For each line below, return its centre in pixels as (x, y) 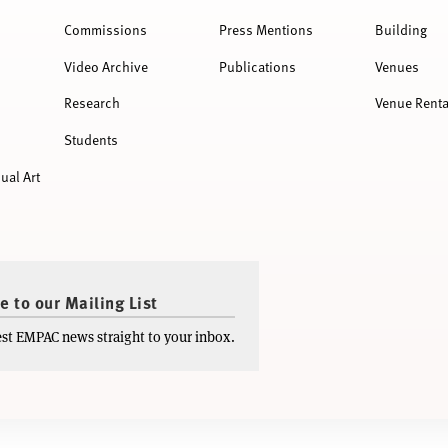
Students (90, 140)
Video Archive (105, 66)
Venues (396, 66)
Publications (258, 66)
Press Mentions (266, 29)
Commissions (105, 29)
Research (91, 103)
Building (400, 29)
